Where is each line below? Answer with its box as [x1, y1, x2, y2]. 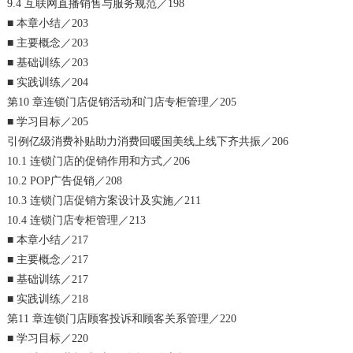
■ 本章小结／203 [7, 17, 89, 29]
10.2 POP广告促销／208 [7, 174, 123, 187]
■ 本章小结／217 [7, 233, 89, 246]
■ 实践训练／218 [7, 292, 89, 305]
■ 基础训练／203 [7, 56, 89, 69]
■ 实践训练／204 [7, 76, 89, 88]
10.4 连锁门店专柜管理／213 [7, 214, 147, 226]
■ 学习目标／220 [7, 332, 89, 344]
